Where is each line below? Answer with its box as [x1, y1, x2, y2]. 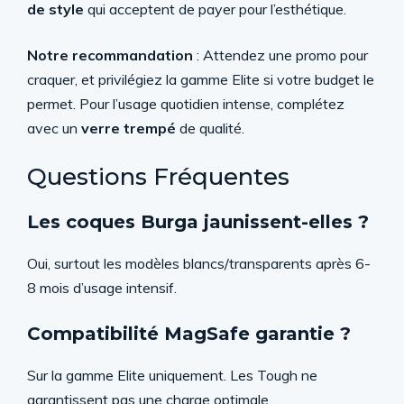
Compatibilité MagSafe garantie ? [27, 322, 351, 344]
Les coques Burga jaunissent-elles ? [27, 210, 369, 233]
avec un [27, 118, 81, 137]
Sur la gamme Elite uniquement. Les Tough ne [27, 365, 317, 384]
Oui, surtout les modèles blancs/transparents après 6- [27, 253, 371, 272]
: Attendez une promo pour [193, 45, 368, 64]
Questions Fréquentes [27, 161, 289, 191]
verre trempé [81, 118, 176, 137]
